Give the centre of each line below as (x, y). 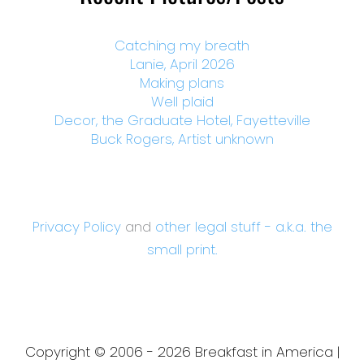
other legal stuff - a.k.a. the (243, 226)
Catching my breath (182, 45)
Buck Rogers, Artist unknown (182, 139)
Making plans (182, 82)
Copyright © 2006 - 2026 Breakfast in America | (182, 351)
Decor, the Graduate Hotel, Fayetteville (182, 120)
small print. (182, 249)
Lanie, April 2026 (182, 64)
